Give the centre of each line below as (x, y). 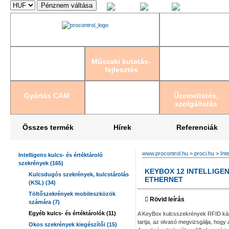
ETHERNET (164, 179)
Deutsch (192, 9)
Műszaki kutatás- (121, 62)
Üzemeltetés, (196, 95)
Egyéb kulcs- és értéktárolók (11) (72, 213)
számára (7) (44, 202)
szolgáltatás (196, 104)
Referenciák (197, 127)
